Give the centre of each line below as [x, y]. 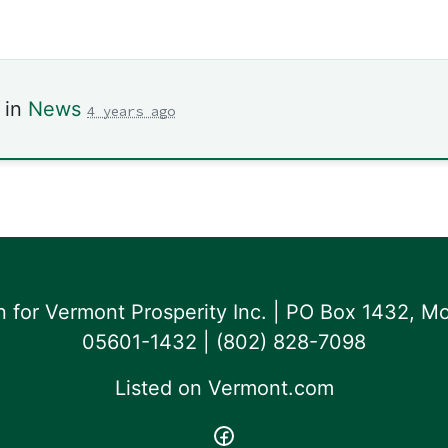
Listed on [161, 388]
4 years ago [131, 111]
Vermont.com [270, 388]
